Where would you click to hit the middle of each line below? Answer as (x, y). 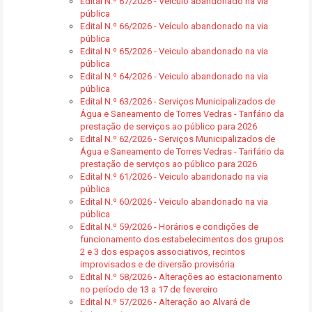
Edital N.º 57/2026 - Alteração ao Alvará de (165, 302)
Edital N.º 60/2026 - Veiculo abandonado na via (174, 202)
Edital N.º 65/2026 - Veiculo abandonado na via (174, 51)
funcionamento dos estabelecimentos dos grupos (182, 239)
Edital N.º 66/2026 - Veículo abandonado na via (174, 26)
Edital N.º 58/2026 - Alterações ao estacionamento (181, 277)
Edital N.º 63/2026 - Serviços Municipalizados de (178, 101)
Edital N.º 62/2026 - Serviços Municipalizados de (178, 139)
